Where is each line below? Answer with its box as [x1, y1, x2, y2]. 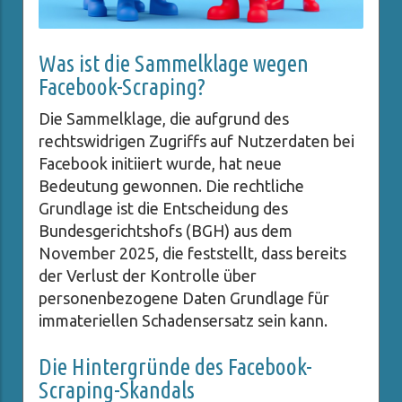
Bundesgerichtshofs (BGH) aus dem [39, 222, 293, 240]
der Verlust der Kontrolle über [39, 267, 257, 285]
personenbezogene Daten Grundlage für [39, 289, 329, 308]
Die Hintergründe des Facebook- [39, 354, 312, 380]
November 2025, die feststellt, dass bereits [39, 244, 346, 263]
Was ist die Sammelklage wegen [39, 50, 309, 77]
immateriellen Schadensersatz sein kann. [39, 311, 328, 330]
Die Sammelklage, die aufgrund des [39, 109, 289, 128]
